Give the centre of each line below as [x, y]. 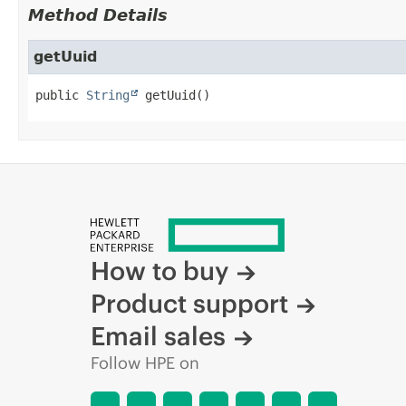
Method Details [98, 14]
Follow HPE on [145, 362]
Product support [189, 303]
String [108, 95]
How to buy [159, 271]
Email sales [158, 336]
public [57, 95]
